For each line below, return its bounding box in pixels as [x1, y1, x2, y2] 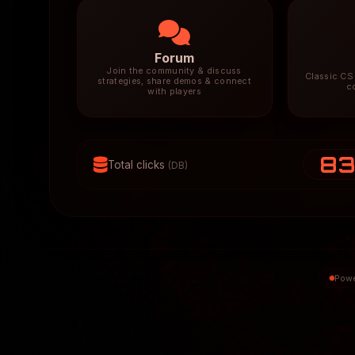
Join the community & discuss [107, 66, 242, 77]
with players [147, 86, 201, 97]
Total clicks [107, 158, 168, 171]
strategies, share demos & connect [97, 76, 252, 87]
